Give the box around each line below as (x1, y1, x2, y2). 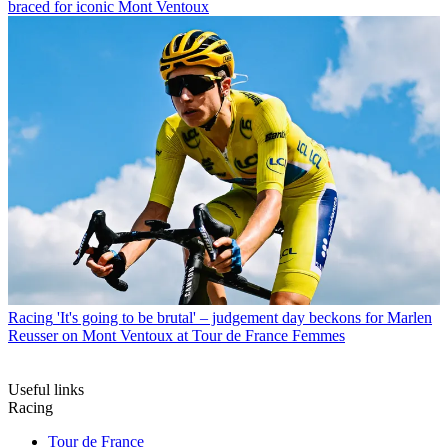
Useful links (8, 380, 84, 398)
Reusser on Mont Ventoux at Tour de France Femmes (8, 326, 345, 344)
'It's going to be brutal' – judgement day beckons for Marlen (57, 308, 432, 326)
